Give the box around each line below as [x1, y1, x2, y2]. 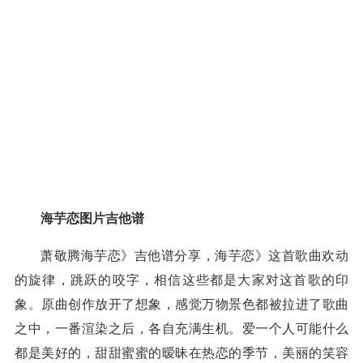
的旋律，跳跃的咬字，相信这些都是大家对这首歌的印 [15, 273, 348, 287]
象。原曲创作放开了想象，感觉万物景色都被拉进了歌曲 [15, 297, 348, 311]
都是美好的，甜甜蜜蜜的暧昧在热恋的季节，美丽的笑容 [15, 346, 348, 360]
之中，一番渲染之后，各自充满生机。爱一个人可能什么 [15, 322, 348, 335]
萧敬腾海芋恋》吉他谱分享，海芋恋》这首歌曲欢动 [41, 249, 348, 263]
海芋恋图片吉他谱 [41, 211, 144, 225]
